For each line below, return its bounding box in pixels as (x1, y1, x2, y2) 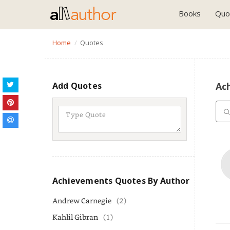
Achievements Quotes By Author (52, 175, 189, 186)
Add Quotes (52, 80, 102, 91)
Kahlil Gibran (52, 212, 98, 222)
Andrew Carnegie (52, 196, 111, 205)
